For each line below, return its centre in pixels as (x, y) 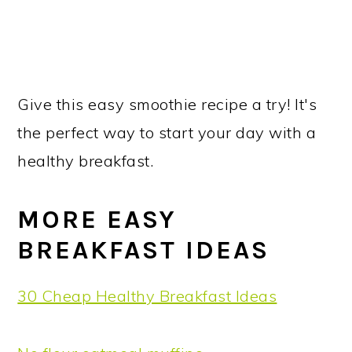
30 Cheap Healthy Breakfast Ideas (147, 296)
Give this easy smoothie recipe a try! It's (167, 104)
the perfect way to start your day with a (167, 133)
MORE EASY (97, 220)
